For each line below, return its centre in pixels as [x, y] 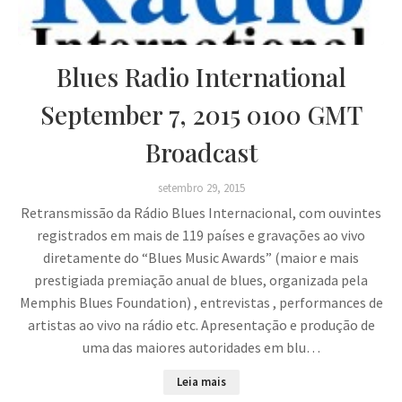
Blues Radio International [201, 77]
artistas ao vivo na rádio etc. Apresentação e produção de [201, 325]
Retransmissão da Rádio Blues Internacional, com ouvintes [201, 213]
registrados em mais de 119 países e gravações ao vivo [201, 236]
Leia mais [201, 382]
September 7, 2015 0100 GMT [201, 115]
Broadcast [201, 153]
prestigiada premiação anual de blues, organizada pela [201, 280]
